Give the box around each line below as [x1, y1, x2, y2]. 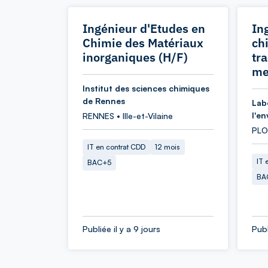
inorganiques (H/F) [83, 49, 188, 65]
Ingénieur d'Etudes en [83, 20, 205, 36]
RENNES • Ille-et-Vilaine [83, 111, 173, 121]
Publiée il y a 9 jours [83, 224, 160, 234]
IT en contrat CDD [87, 142, 145, 151]
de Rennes [83, 96, 125, 106]
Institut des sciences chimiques [83, 83, 209, 93]
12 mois [155, 142, 180, 151]
